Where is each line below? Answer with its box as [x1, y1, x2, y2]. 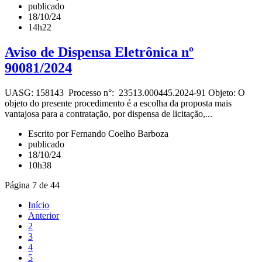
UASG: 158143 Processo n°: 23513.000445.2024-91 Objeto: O [5, 87, 245, 98]
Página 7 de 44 [5, 180, 60, 190]
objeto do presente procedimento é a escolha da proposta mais [5, 98, 232, 108]
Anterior [28, 210, 59, 220]
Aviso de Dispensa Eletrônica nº [5, 44, 194, 60]
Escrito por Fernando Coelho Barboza [28, 128, 168, 139]
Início [28, 199, 49, 210]
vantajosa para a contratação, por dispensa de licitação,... [5, 108, 212, 119]
